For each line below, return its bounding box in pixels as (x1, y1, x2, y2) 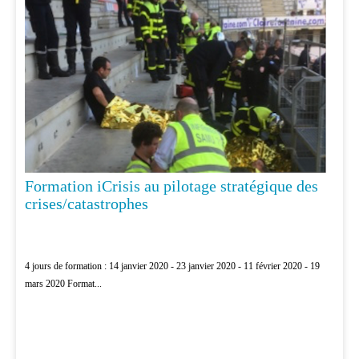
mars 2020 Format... (24, 278, 102, 290)
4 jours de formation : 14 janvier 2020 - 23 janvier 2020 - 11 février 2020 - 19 (24, 260, 320, 272)
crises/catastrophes (24, 195, 148, 213)
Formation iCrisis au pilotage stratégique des (24, 177, 318, 196)
